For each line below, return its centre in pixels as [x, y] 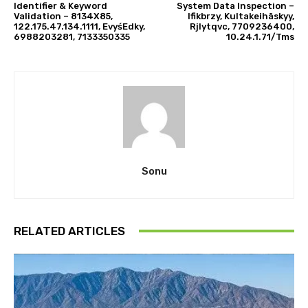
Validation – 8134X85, [63, 16]
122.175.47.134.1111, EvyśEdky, [79, 26]
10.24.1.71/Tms [260, 36]
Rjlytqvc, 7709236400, [242, 26]
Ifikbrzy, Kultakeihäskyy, [241, 16]
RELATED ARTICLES [69, 231]
